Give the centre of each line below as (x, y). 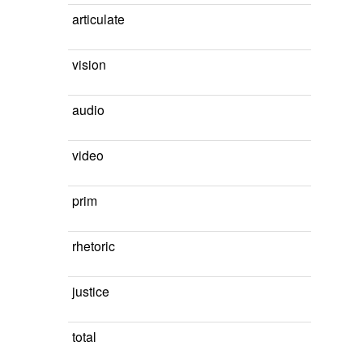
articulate (98, 19)
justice (91, 291)
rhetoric (94, 246)
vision (89, 64)
